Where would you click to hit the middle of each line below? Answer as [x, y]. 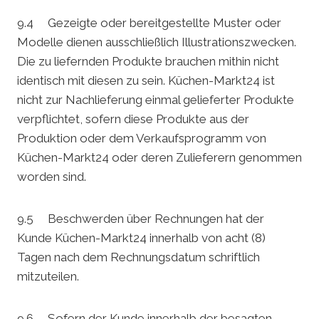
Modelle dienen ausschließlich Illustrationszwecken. [157, 42]
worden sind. [52, 177]
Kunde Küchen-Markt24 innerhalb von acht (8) [141, 238]
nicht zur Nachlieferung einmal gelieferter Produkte [156, 100]
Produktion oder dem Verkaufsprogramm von [142, 138]
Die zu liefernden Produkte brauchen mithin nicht [148, 62]
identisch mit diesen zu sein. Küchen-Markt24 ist [146, 81]
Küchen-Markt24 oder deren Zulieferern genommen [159, 158]
